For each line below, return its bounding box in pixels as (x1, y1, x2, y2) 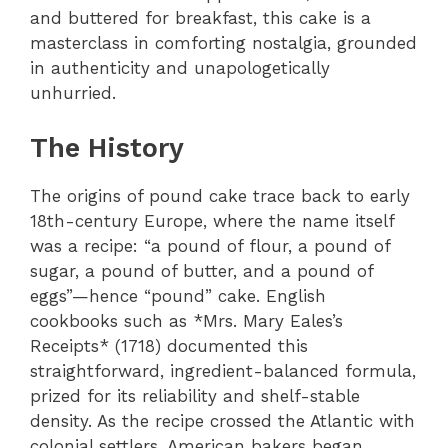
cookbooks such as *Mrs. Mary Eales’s (30, 310, 343, 331)
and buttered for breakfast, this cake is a (30, 8, 371, 28)
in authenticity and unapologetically (30, 58, 330, 78)
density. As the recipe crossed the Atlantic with (30, 410, 415, 431)
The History (30, 131, 184, 164)
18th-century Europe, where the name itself (30, 210, 394, 231)
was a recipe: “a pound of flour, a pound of (30, 235, 390, 256)
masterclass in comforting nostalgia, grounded (30, 33, 417, 53)
